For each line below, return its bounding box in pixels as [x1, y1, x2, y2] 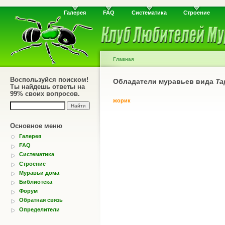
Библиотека [19, 178, 52, 185]
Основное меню [10, 122, 62, 130]
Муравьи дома [19, 169, 59, 176]
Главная [113, 56, 134, 62]
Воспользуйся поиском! [10, 76, 88, 83]
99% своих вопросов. [10, 90, 80, 97]
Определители [19, 206, 60, 212]
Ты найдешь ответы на [10, 83, 85, 90]
